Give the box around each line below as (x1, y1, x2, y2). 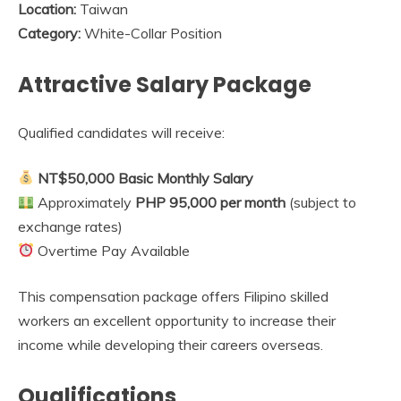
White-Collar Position (81, 23, 222, 42)
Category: (18, 23, 81, 42)
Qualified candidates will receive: (18, 123, 225, 141)
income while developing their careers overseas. (18, 335, 323, 354)
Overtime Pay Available (34, 241, 191, 260)
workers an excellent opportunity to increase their (18, 311, 336, 329)
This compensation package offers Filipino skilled (18, 286, 328, 305)
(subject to (286, 192, 357, 211)
